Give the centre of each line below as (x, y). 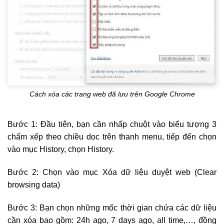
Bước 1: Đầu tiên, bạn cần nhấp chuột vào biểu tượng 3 (112, 124)
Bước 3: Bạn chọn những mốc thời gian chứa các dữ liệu (112, 207)
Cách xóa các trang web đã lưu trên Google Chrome (112, 94)
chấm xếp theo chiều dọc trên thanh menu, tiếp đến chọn (112, 137)
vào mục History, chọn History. (61, 149)
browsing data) (34, 185)
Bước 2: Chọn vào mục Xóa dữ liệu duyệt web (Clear (112, 172)
